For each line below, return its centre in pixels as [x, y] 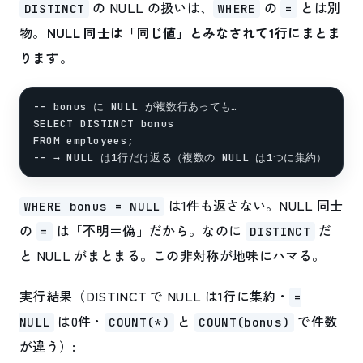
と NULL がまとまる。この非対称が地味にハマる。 [173, 256]
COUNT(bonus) [244, 322]
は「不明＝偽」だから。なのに [149, 231]
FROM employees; [83, 140]
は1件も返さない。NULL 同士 [254, 205]
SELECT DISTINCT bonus [104, 123]
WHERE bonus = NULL [92, 207]
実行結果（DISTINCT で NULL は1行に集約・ [154, 296]
